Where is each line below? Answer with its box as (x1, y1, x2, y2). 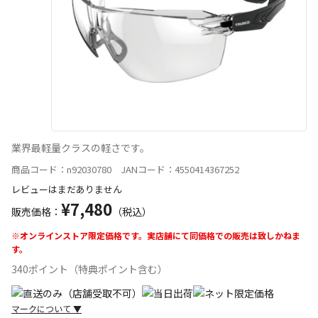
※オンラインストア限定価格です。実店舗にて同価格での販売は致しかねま (11, 229, 300, 241)
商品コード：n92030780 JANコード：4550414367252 (11, 162, 239, 176)
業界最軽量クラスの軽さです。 (11, 140, 150, 155)
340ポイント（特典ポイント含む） (11, 261, 168, 276)
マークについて (11, 302, 73, 314)
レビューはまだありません (11, 182, 122, 196)
